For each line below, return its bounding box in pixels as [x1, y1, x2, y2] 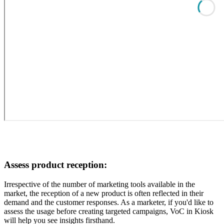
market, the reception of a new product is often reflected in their [4, 188, 203, 197]
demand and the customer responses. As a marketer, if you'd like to [4, 197, 213, 206]
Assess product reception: [4, 159, 107, 170]
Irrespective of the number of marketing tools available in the [4, 179, 195, 188]
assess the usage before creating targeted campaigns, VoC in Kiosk [4, 206, 213, 215]
